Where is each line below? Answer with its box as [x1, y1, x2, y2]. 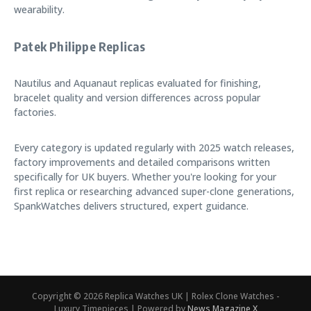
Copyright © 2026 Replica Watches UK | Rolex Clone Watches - [32, 290, 279, 302]
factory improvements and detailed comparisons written [14, 155, 270, 169]
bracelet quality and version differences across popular [14, 91, 260, 104]
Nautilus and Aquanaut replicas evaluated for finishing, [14, 76, 261, 90]
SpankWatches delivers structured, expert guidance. [14, 199, 249, 212]
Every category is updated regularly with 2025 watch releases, [14, 141, 294, 154]
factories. [14, 106, 56, 119]
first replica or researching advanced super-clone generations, [14, 185, 294, 198]
